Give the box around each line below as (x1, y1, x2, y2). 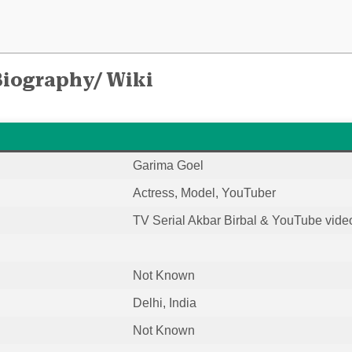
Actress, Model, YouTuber (132, 185, 276, 200)
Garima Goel (132, 158, 203, 172)
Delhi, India (132, 295, 196, 310)
